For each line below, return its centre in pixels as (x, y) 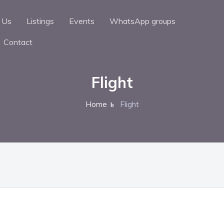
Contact (18, 42)
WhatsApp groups (142, 21)
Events (82, 21)
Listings (40, 21)
